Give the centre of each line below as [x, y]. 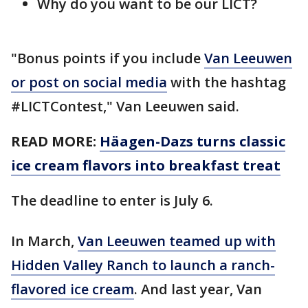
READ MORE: [55, 141]
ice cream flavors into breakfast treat [146, 165]
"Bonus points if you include [108, 58]
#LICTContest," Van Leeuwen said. [125, 106]
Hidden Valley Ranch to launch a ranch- [143, 265]
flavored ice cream [73, 289]
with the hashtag [227, 82]
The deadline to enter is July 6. [112, 200]
